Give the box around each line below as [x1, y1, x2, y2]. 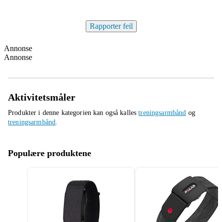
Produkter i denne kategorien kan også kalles [8, 109, 139, 116]
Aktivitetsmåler [8, 92, 75, 103]
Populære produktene [8, 148, 91, 158]
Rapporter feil [89, 22, 133, 30]
